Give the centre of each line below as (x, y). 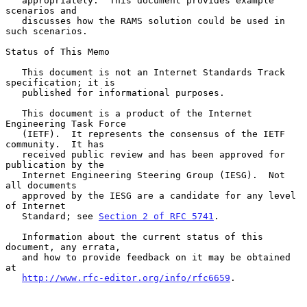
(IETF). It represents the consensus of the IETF (14, 134)
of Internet (36, 206)
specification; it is (60, 82)
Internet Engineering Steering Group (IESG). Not (14, 175)
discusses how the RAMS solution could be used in (14, 21)
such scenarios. (47, 31)
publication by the (55, 164)
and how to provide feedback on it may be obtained (14, 257)
